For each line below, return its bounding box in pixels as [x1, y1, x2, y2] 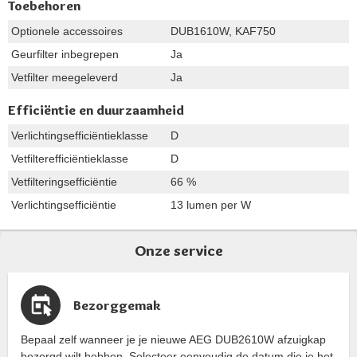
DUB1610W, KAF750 [171, 24, 276, 37]
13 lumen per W [171, 198, 251, 211]
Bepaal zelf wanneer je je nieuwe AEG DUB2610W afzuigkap [21, 332, 326, 346]
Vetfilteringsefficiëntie [11, 175, 117, 188]
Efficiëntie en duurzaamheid [8, 101, 184, 118]
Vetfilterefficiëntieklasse [11, 151, 128, 165]
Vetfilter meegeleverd [11, 70, 118, 84]
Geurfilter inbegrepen [11, 47, 119, 61]
